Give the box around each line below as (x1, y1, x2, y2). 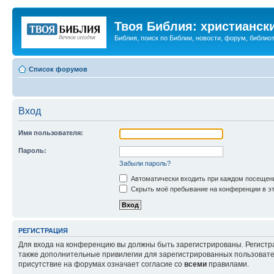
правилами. (207, 260, 249, 269)
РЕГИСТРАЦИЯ (18, 226, 68, 234)
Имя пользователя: (18, 128, 83, 136)
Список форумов (29, 65, 87, 73)
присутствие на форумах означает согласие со (18, 260, 184, 269)
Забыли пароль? (119, 159, 171, 167)
